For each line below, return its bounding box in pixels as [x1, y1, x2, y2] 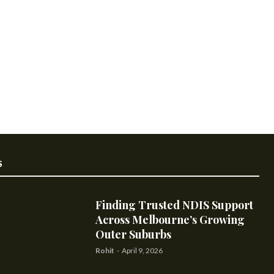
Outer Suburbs [95, 227, 171, 242]
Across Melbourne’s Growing [95, 212, 245, 228]
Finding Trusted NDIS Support [95, 198, 253, 213]
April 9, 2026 [121, 246, 163, 256]
